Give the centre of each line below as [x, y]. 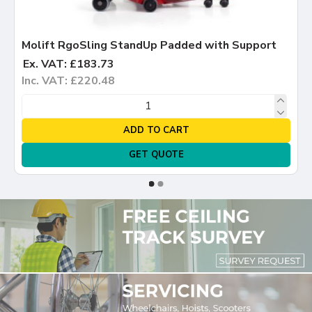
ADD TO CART [156, 130]
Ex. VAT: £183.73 [68, 64]
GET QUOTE [156, 154]
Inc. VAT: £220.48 [68, 80]
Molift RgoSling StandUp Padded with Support [149, 45]
